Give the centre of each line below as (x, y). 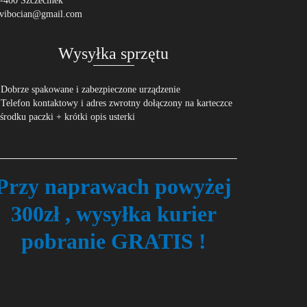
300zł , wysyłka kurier (113, 214)
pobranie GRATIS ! (113, 242)
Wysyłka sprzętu (114, 54)
